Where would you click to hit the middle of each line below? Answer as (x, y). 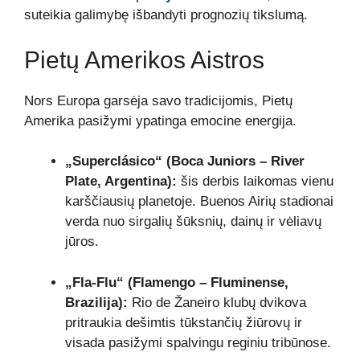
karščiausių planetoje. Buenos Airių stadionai (199, 202)
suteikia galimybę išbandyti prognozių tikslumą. (166, 15)
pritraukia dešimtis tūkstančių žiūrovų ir (184, 322)
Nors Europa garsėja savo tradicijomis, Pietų (158, 100)
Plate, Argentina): (121, 182)
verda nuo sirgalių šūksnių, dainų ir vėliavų (193, 222)
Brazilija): (96, 302)
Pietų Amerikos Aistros (144, 59)
